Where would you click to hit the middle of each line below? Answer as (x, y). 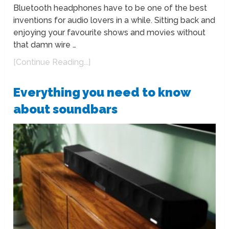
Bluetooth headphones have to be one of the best (110, 8)
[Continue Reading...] (52, 62)
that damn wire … (45, 45)
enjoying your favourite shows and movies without (110, 33)
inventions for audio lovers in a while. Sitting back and (114, 20)
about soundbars (66, 109)
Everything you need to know (102, 93)
